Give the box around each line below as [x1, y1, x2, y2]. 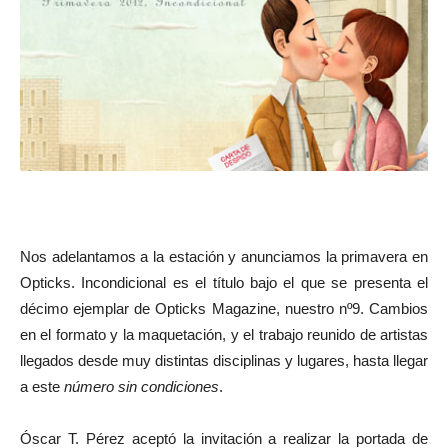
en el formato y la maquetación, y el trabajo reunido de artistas [20, 326, 428, 343]
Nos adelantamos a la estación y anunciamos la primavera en [20, 248, 428, 265]
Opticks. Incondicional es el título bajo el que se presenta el [20, 274, 428, 291]
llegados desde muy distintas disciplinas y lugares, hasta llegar [20, 352, 428, 369]
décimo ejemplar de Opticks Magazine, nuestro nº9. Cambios [20, 300, 428, 317]
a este [20, 378, 64, 395]
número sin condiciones [64, 378, 219, 395]
